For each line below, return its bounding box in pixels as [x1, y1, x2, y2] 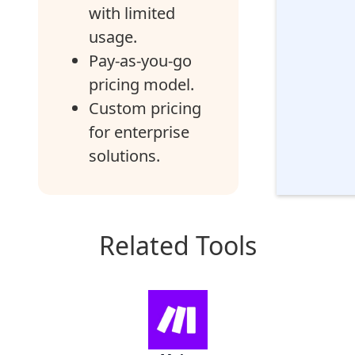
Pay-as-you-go [89, 50, 192, 71]
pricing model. [89, 74, 194, 95]
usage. [89, 26, 137, 48]
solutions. [89, 145, 160, 166]
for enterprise [89, 121, 189, 143]
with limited [89, 2, 175, 24]
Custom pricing [89, 97, 201, 119]
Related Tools [98, 228, 257, 262]
